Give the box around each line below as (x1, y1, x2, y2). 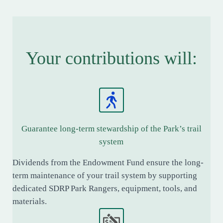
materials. (12, 197, 47, 207)
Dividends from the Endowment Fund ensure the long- (12, 158, 204, 168)
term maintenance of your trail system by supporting (12, 171, 197, 181)
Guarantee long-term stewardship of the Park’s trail (21, 124, 202, 134)
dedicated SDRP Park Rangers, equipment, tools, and (12, 184, 197, 194)
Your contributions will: (25, 48, 197, 69)
